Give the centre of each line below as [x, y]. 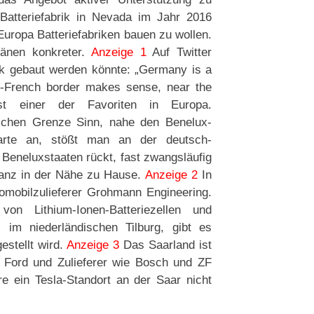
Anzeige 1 [118, 52]
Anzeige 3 [93, 245]
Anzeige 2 [171, 175]
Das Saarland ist [165, 245]
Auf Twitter [179, 52]
